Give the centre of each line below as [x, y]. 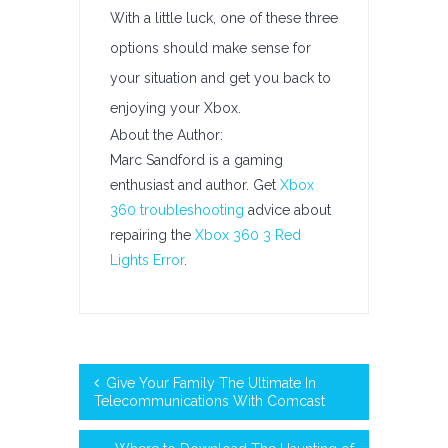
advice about [287, 210]
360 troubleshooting [177, 210]
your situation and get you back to [220, 78]
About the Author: [166, 135]
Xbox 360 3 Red [248, 235]
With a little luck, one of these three [224, 18]
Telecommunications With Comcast [209, 401]
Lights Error [147, 260]
